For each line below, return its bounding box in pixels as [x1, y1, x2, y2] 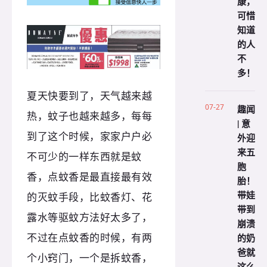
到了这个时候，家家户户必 [27, 129, 153, 144]
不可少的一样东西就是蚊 [27, 150, 142, 164]
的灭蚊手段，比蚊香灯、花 [27, 190, 153, 204]
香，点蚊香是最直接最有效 [27, 170, 153, 184]
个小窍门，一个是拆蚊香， [27, 251, 153, 265]
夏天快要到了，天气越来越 [27, 89, 153, 103]
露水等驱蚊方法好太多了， [27, 210, 153, 225]
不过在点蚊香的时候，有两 [27, 231, 153, 245]
